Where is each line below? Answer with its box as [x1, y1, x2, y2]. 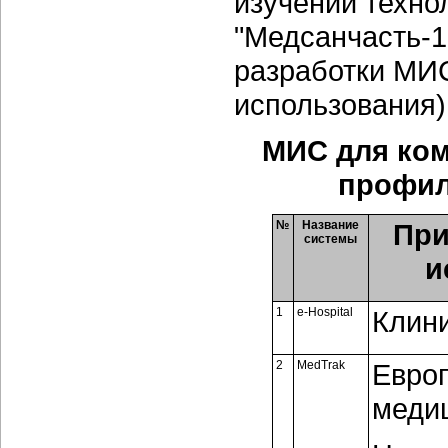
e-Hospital [296, 305, 353, 319]
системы [304, 232, 357, 246]
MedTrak [296, 358, 345, 372]
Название [302, 218, 359, 232]
